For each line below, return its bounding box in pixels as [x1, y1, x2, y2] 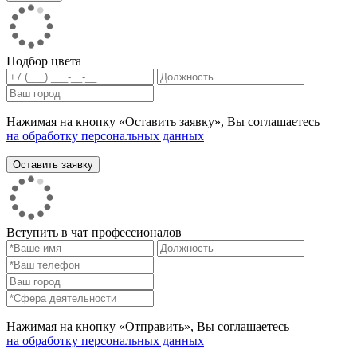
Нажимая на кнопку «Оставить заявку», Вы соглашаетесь [6, 115, 320, 129]
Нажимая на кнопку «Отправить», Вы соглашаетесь [6, 320, 289, 334]
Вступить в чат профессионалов [6, 226, 182, 240]
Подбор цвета [6, 54, 81, 69]
